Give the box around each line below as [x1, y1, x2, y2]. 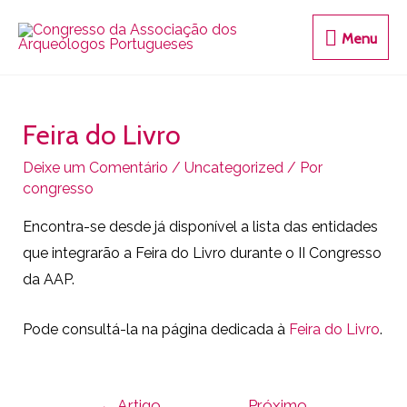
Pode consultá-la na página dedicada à [22, 320, 289, 338]
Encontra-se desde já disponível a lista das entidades [22, 218, 378, 236]
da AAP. [22, 271, 74, 289]
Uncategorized [184, 159, 283, 177]
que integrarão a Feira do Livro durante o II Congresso [22, 244, 382, 263]
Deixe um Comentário [22, 159, 168, 177]
